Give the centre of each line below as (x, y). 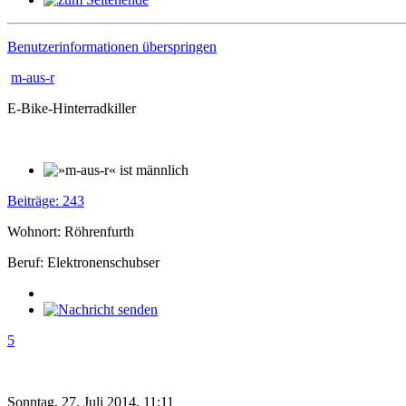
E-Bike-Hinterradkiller (72, 109)
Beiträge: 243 (46, 201)
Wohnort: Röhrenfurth (71, 232)
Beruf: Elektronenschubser (83, 263)
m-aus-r (33, 78)
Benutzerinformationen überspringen (112, 47)
